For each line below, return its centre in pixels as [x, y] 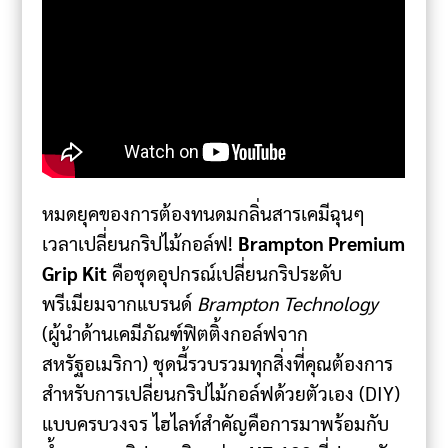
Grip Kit [75, 272]
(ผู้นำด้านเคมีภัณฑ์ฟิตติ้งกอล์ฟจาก [175, 332]
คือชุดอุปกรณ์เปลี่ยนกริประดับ [225, 272]
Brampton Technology [288, 302]
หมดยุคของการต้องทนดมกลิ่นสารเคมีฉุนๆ [204, 212]
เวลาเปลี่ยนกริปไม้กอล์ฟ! [140, 242]
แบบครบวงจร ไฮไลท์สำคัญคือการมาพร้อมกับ [216, 422]
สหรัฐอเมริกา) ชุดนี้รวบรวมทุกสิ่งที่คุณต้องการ [218, 362]
